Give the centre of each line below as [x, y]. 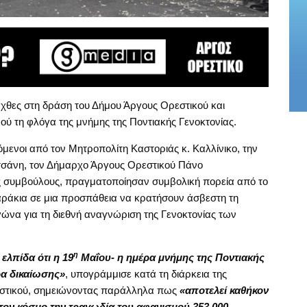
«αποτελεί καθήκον [224, 290]
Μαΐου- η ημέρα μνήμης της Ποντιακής [171, 257]
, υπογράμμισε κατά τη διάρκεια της [146, 273]
